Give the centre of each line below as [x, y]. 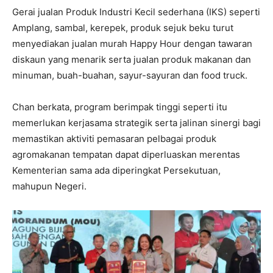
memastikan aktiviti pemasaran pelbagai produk [114, 138]
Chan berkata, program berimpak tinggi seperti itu [120, 107]
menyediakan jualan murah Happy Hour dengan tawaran [132, 43]
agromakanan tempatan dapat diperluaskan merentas [126, 154]
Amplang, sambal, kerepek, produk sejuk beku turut [123, 27]
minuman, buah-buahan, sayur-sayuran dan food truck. [130, 75]
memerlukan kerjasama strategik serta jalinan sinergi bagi [136, 122]
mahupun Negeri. [49, 186]
